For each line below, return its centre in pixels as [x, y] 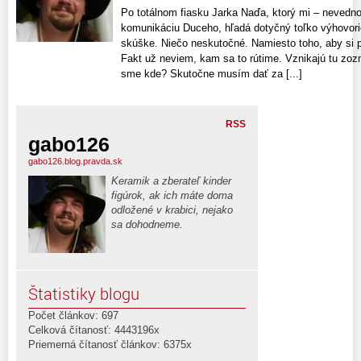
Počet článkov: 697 [73, 315]
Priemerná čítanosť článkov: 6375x [110, 344]
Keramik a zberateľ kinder [171, 180]
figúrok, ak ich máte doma [172, 195]
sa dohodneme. [147, 224]
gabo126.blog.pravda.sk [75, 161]
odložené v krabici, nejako [172, 210]
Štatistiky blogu [84, 293]
